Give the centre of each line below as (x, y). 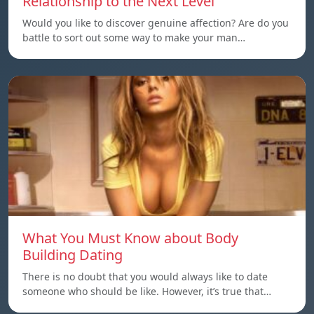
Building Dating (73, 255)
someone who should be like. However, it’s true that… (147, 292)
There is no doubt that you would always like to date (145, 277)
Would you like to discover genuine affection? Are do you (156, 23)
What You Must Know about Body (130, 238)
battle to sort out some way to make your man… (134, 38)
